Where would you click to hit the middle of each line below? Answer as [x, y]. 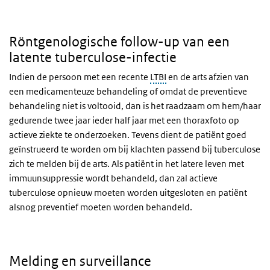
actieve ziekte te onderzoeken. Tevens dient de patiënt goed [128, 134]
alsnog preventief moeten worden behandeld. [101, 207]
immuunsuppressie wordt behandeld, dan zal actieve [113, 178]
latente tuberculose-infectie [93, 57]
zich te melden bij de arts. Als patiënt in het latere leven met [127, 163]
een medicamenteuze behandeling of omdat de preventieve [128, 91]
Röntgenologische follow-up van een [119, 41]
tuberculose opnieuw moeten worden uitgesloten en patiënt [128, 192]
